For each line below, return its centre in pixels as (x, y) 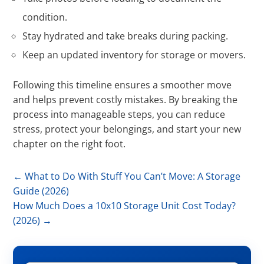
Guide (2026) (41, 191)
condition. (45, 17)
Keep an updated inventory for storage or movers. (134, 55)
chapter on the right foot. (70, 143)
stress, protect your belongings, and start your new (127, 129)
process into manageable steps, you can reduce (119, 114)
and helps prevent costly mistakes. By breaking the (126, 99)
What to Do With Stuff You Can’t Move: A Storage (133, 176)
